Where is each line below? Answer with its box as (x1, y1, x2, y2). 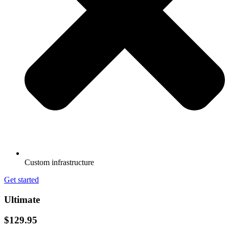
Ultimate (4, 194, 40, 205)
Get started (4, 175, 39, 184)
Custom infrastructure (25, 157, 94, 167)
